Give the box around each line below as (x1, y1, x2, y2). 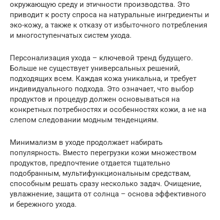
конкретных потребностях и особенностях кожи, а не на (10, 105, 206, 114)
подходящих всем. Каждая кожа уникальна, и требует (10, 74, 196, 83)
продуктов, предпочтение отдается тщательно (10, 158, 170, 167)
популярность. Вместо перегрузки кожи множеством (10, 148, 196, 157)
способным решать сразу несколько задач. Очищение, (10, 179, 201, 188)
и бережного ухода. (10, 199, 77, 209)
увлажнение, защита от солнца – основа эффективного (10, 189, 206, 198)
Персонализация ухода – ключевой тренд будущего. (10, 53, 193, 62)
